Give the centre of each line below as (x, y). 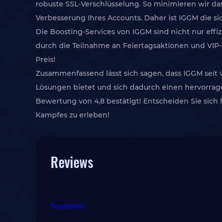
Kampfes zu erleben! (73, 115)
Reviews (72, 162)
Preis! (46, 59)
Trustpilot (68, 206)
